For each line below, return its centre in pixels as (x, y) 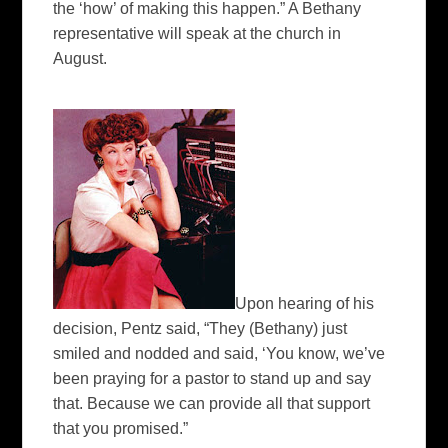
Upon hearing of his (305, 304)
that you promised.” (121, 429)
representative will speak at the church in (197, 33)
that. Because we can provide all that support (212, 404)
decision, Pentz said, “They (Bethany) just (200, 329)
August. (80, 58)
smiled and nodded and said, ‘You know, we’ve (219, 354)
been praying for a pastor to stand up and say (212, 379)
